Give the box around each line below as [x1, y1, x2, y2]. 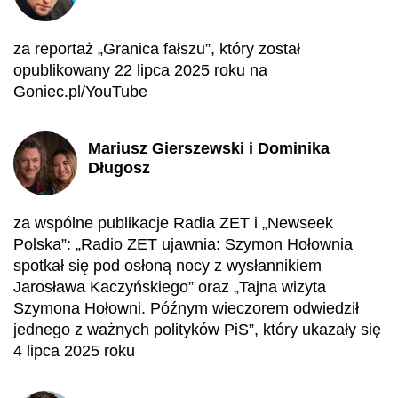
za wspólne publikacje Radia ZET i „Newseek [13, 214, 333, 232]
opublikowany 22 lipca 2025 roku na [13, 61, 267, 79]
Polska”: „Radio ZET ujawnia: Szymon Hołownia [13, 235, 353, 253]
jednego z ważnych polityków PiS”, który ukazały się [13, 321, 381, 338]
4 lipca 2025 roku [13, 342, 135, 360]
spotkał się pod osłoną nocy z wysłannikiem [13, 257, 322, 275]
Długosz [88, 158, 150, 177]
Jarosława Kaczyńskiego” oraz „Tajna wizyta [13, 278, 326, 296]
